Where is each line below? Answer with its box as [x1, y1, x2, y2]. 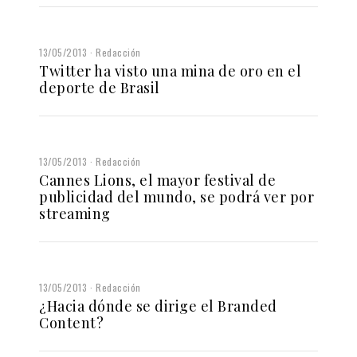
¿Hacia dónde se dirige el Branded [39, 296, 277, 316]
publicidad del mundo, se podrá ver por [39, 186, 314, 206]
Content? [39, 312, 104, 332]
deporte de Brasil [39, 77, 160, 97]
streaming [39, 203, 111, 223]
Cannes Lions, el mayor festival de [39, 170, 276, 190]
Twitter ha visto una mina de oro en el [39, 61, 301, 80]
